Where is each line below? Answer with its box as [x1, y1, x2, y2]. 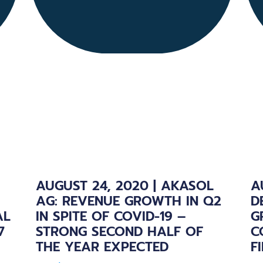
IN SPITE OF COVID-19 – [35, 206, 186, 226]
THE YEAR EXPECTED [35, 237, 168, 257]
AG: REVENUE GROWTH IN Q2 [35, 191, 221, 211]
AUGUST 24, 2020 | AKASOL [35, 176, 214, 195]
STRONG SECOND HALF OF [35, 221, 203, 241]
